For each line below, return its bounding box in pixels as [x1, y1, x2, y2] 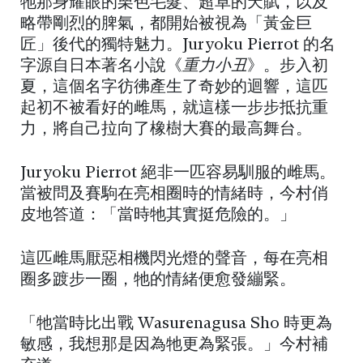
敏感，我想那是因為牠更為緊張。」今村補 [20, 337, 328, 354]
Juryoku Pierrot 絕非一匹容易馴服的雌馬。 [20, 165, 335, 182]
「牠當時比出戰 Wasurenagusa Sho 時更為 [20, 316, 332, 333]
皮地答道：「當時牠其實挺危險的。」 [20, 207, 296, 224]
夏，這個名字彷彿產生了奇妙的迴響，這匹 [20, 79, 328, 96]
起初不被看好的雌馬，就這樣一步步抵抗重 [20, 100, 328, 117]
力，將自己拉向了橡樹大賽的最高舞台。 [20, 122, 312, 139]
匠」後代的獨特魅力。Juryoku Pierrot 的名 [20, 37, 335, 54]
